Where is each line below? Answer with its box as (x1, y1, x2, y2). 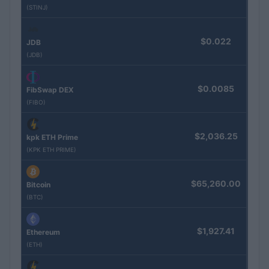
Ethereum (26, 228, 60, 237)
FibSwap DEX (26, 85, 74, 95)
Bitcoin (26, 180, 50, 190)
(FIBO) (26, 98, 46, 106)
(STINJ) (26, 4, 48, 11)
